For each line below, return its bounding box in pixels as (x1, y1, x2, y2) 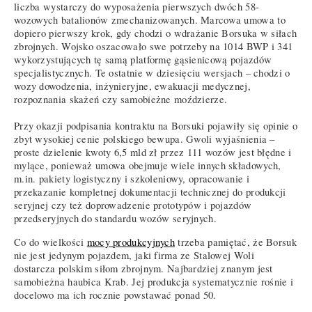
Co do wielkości (14, 235, 87, 249)
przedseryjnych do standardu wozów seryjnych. (14, 212, 217, 226)
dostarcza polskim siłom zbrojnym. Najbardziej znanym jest (14, 261, 273, 275)
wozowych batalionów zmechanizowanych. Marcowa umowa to (14, 13, 286, 27)
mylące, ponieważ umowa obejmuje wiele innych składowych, (14, 159, 281, 173)
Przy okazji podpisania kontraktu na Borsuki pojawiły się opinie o (14, 119, 298, 133)
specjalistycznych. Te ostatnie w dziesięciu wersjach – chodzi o (14, 66, 290, 80)
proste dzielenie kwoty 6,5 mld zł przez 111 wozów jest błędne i (14, 146, 292, 159)
